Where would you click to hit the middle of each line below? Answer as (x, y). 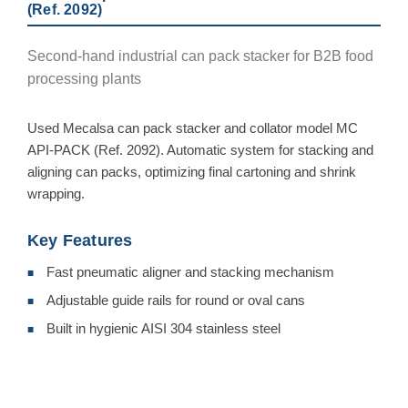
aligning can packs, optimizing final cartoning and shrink (192, 171)
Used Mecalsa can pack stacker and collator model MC (193, 127)
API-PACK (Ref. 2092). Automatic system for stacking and (200, 149)
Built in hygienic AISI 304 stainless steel (163, 328)
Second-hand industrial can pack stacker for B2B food (200, 56)
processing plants (84, 78)
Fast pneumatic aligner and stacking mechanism (190, 271)
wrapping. (56, 193)
